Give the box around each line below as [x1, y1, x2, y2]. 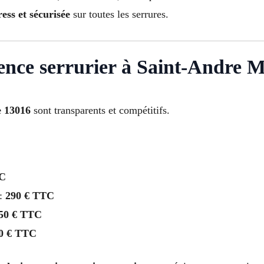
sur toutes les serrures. [70, 8, 169, 20]
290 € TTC [5, 189, 54, 202]
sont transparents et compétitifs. [31, 104, 170, 116]
